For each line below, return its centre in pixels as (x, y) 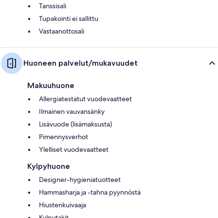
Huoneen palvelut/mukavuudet (81, 63)
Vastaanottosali (62, 31)
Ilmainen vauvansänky (72, 111)
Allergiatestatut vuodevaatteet (85, 99)
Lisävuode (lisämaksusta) (75, 124)
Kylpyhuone (49, 166)
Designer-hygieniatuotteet (80, 179)
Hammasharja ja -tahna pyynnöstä (90, 192)
